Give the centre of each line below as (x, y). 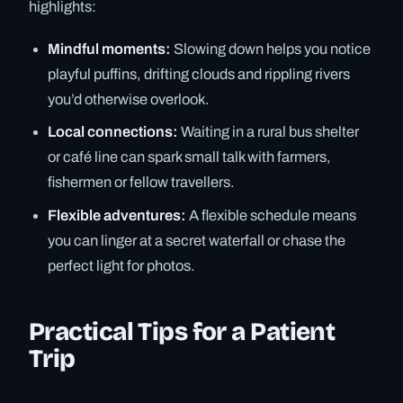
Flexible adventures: (117, 215)
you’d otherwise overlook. (129, 100)
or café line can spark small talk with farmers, (190, 157)
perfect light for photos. (122, 265)
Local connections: (113, 132)
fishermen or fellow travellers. (142, 183)
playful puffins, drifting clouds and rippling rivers (199, 75)
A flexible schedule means (272, 215)
